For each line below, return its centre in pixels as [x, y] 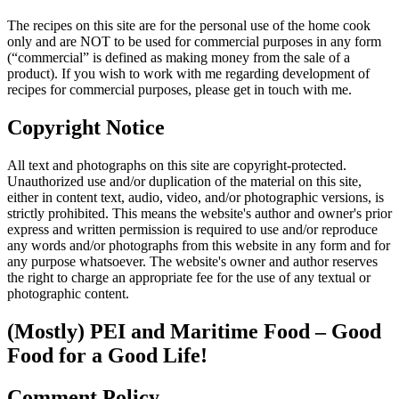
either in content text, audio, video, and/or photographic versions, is [195, 197]
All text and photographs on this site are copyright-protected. [177, 165]
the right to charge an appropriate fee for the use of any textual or [189, 277]
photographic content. [68, 293]
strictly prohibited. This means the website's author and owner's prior [199, 213]
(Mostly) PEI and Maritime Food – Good [194, 331]
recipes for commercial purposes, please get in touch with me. [179, 89]
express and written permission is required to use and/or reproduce [192, 229]
